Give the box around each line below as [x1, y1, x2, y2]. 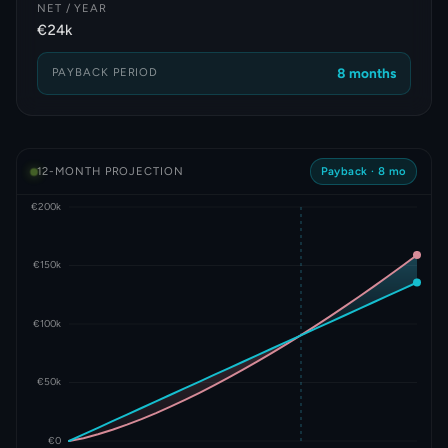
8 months [337, 64, 397, 81]
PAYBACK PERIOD [51, 64, 159, 79]
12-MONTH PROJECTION [36, 164, 184, 179]
